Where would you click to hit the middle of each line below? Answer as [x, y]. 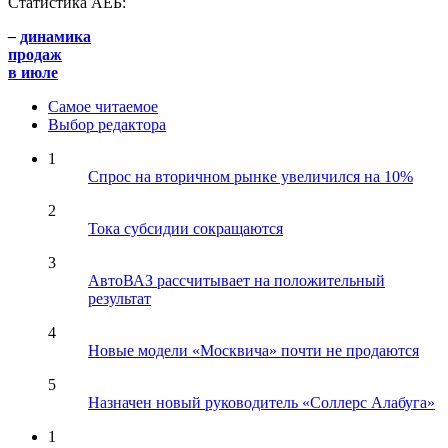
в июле [33, 72]
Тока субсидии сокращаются [185, 228]
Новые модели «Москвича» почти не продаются [253, 350]
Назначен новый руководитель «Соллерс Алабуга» [261, 402]
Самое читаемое [103, 106]
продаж [35, 54]
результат [119, 298]
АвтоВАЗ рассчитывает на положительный [236, 280]
